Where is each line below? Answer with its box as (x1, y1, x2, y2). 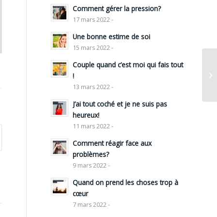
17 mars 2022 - (73, 15, 114, 24)
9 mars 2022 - (73, 161, 110, 170)
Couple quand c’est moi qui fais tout (73, 60, 184, 70)
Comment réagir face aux (73, 139, 152, 148)
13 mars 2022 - (73, 83, 114, 92)
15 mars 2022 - (73, 44, 114, 52)
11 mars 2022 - (73, 122, 114, 131)
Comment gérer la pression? (73, 4, 161, 14)
